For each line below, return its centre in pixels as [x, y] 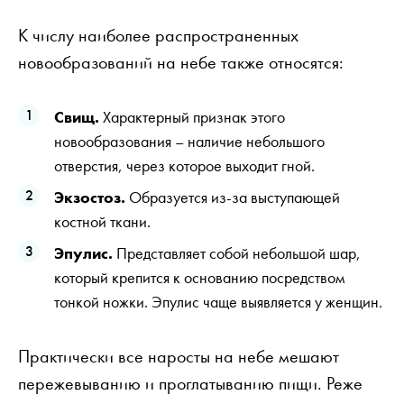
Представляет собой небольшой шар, [237, 252]
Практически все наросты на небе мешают [179, 356]
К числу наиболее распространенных [158, 35]
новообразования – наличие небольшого [189, 141]
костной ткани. [102, 221]
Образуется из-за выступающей [233, 197]
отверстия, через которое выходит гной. [184, 165]
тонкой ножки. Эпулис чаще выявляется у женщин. [218, 301]
